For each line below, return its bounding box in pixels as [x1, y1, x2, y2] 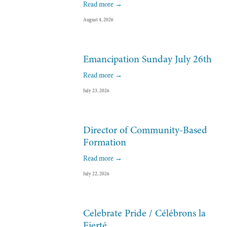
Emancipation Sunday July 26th [83, 52, 212, 66]
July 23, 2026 [83, 87, 109, 95]
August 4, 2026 [83, 16, 113, 24]
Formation [83, 135, 126, 149]
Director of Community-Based [83, 123, 207, 137]
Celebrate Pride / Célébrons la [83, 206, 206, 220]
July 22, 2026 [83, 170, 109, 178]
